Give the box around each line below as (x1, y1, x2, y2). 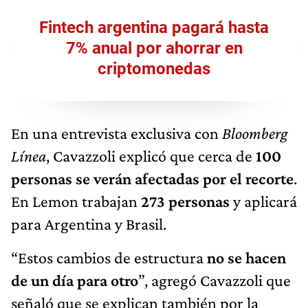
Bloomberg (222, 123, 288, 142)
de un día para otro (11, 270, 138, 289)
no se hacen (203, 247, 286, 267)
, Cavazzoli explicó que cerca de (46, 146, 256, 165)
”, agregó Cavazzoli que (138, 270, 291, 289)
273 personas (141, 191, 230, 210)
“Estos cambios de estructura (11, 247, 203, 267)
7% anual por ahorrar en (65, 38, 243, 58)
